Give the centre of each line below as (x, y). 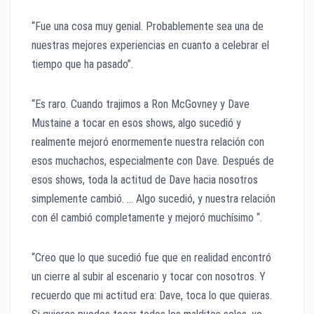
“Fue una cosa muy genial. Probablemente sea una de (148, 27)
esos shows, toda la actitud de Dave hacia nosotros (145, 180)
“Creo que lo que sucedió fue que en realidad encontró (151, 258)
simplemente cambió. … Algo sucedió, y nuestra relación (153, 199)
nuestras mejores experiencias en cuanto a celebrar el (150, 46)
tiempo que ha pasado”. (82, 64)
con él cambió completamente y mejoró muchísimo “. (147, 218)
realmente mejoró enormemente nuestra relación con (148, 142)
